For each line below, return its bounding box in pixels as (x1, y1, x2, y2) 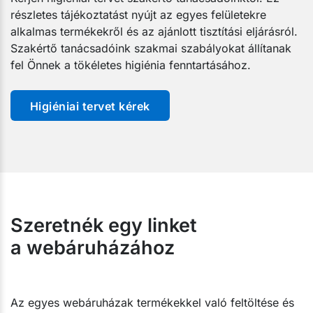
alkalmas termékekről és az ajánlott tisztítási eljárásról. (10, 24, 298, 38)
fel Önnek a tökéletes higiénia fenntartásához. (10, 57, 251, 72)
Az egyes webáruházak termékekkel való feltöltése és (10, 295, 294, 310)
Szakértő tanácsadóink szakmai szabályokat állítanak (10, 41, 291, 55)
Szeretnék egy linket (10, 213, 197, 237)
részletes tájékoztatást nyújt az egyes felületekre (10, 7, 266, 22)
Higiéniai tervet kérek (30, 99, 150, 113)
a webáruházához (10, 235, 175, 259)
